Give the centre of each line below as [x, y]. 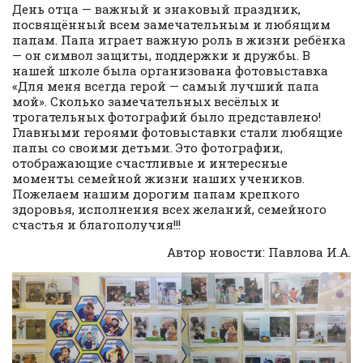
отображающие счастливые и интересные [150, 162]
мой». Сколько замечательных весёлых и [146, 101]
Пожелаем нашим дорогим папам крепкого [156, 193]
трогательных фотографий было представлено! [168, 116]
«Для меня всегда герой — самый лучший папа [166, 85]
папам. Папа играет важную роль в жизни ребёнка [179, 39]
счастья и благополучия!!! [96, 224]
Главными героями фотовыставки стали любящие [177, 132]
